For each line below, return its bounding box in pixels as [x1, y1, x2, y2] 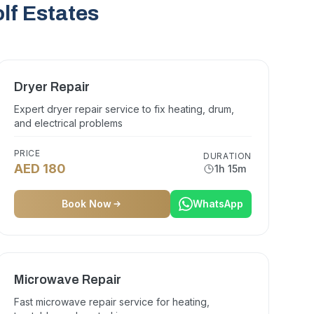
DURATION [203, 151, 252, 161]
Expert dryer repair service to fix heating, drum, [13, 103, 234, 115]
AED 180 [13, 161, 66, 176]
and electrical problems [13, 117, 123, 129]
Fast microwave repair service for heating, [13, 296, 210, 308]
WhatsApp [192, 198, 243, 210]
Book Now [61, 198, 111, 210]
